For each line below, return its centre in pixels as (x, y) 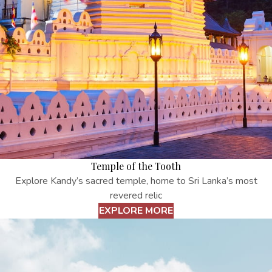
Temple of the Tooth (136, 166)
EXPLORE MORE (136, 211)
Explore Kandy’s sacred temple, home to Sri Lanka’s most (136, 181)
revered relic (136, 196)
